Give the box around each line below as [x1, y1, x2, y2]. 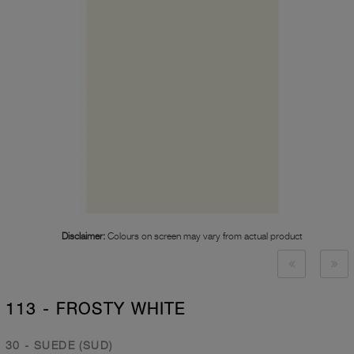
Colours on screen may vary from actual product [105, 230, 303, 243]
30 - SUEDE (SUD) [6, 338, 113, 352]
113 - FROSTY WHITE [6, 299, 186, 319]
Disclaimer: [62, 230, 105, 243]
